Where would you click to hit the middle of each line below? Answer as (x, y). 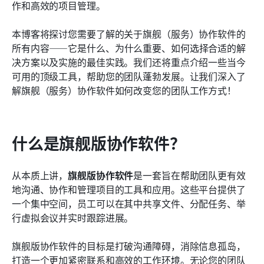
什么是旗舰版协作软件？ (99, 143)
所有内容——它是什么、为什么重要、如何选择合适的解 (129, 47)
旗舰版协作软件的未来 (71, 13)
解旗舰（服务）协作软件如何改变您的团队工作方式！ (124, 90)
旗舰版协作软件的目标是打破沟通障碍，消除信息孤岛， (129, 245)
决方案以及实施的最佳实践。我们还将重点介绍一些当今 (129, 62)
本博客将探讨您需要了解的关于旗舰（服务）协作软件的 (129, 33)
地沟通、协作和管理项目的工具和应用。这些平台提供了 (129, 189)
